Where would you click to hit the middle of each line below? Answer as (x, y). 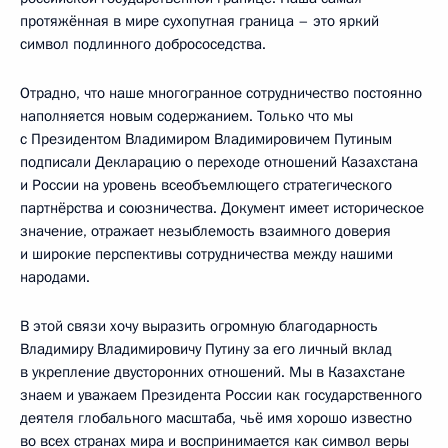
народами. (55, 276)
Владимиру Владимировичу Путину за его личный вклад (206, 348)
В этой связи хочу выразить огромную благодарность (199, 325)
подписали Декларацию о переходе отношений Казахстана (219, 161)
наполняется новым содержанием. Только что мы (186, 115)
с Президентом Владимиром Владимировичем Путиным (206, 138)
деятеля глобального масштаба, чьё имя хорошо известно (216, 417)
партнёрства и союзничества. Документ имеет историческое (222, 207)
